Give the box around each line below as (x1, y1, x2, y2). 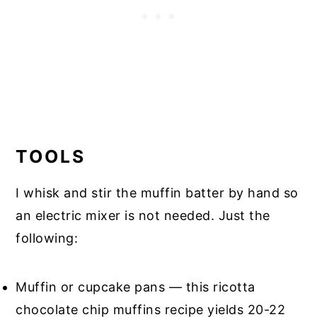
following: (16, 231, 79, 246)
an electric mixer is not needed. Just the (16, 208, 270, 224)
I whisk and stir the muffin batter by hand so (16, 185, 299, 201)
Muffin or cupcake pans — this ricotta (16, 279, 255, 295)
